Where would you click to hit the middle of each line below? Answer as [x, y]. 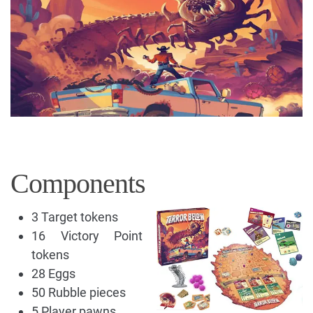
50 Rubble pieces [79, 292]
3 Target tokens [75, 217]
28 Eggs [53, 273]
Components [78, 183]
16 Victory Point [87, 235]
